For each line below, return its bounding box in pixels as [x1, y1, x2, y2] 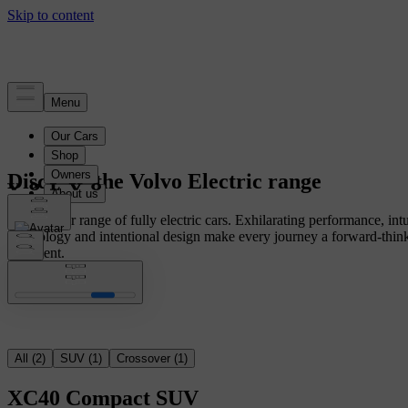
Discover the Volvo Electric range [7, 169, 321, 193]
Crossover [117, 351, 170, 365]
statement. [7, 244, 65, 260]
